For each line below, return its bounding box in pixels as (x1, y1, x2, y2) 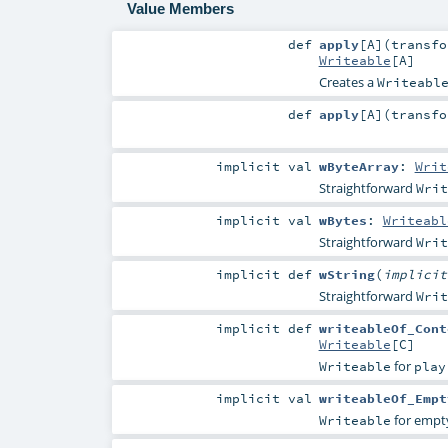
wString (318, 266, 375, 283)
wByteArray (318, 157, 399, 174)
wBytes (318, 212, 367, 229)
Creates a (318, 72, 377, 91)
